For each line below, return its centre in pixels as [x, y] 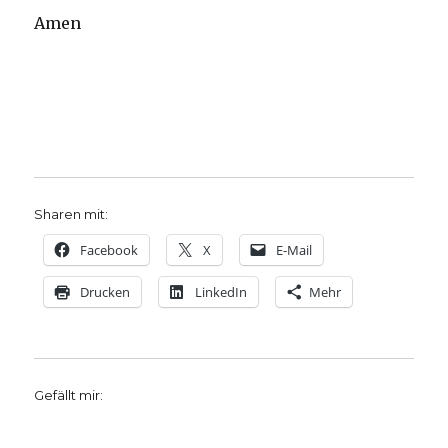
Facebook [109, 250]
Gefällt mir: [69, 395]
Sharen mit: [71, 214]
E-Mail [294, 250]
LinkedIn [221, 292]
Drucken [105, 292]
